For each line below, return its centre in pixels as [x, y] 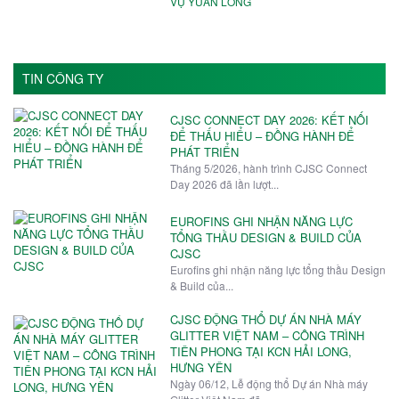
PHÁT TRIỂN [204, 151]
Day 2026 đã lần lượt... [224, 183]
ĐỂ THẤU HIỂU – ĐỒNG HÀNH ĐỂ [262, 135]
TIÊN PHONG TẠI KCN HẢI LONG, [261, 352]
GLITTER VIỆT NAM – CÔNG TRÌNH [267, 336]
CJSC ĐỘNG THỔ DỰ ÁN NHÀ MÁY [265, 320]
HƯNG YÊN [200, 368]
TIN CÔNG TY [63, 78]
